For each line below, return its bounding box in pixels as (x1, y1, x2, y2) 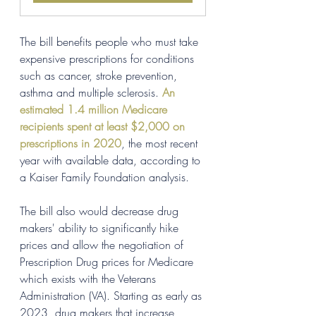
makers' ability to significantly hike (20, 219, 182, 236)
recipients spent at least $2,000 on (20, 118, 188, 134)
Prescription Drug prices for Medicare (20, 253, 197, 269)
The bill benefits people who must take (20, 33, 202, 49)
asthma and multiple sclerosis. (20, 84, 162, 100)
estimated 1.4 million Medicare (20, 101, 171, 117)
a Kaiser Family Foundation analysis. (20, 169, 189, 185)
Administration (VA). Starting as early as (20, 287, 205, 303)
